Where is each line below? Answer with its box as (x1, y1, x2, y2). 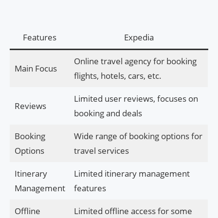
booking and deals (73, 107, 142, 119)
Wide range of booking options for (73, 130, 202, 142)
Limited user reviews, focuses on (73, 92, 198, 104)
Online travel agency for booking (73, 55, 197, 67)
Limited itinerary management (73, 167, 190, 179)
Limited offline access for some (73, 205, 192, 217)
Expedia (124, 31, 154, 43)
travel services (73, 145, 129, 156)
